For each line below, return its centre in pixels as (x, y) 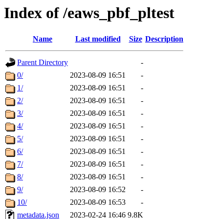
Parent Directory (43, 63)
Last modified (98, 39)
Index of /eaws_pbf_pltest (89, 13)
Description (164, 39)
